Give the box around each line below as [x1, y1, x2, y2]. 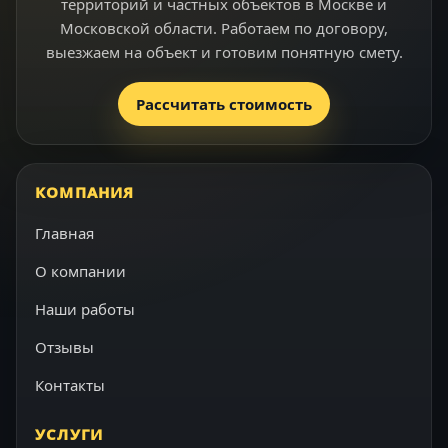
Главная [35, 223, 94, 243]
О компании [35, 261, 126, 281]
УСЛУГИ [35, 424, 104, 444]
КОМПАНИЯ [35, 182, 135, 202]
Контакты [35, 375, 105, 395]
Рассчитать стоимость [136, 94, 312, 114]
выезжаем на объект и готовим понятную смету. [45, 42, 403, 62]
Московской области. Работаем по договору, [60, 18, 388, 38]
